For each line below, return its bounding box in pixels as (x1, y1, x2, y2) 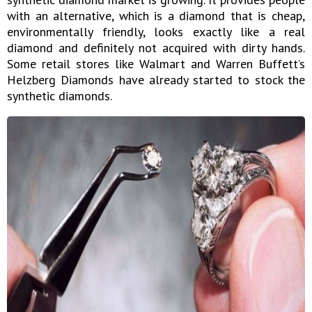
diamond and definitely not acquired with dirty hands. (7, 39, 305, 56)
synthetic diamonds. (7, 87, 112, 104)
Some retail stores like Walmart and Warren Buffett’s (7, 55, 305, 72)
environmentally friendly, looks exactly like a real (7, 23, 305, 40)
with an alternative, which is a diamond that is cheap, (7, 7, 305, 24)
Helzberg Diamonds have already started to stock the (7, 71, 305, 88)
